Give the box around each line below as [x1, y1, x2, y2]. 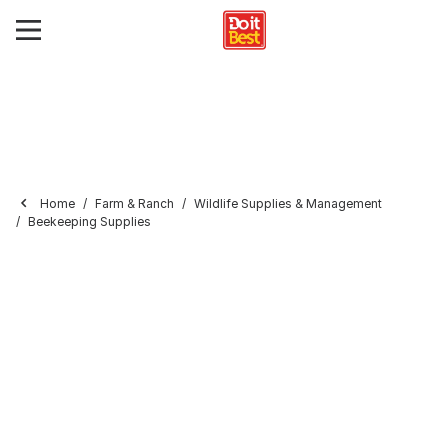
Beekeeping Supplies [28, 214, 151, 229]
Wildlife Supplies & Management [194, 196, 382, 211]
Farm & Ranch [95, 196, 174, 211]
